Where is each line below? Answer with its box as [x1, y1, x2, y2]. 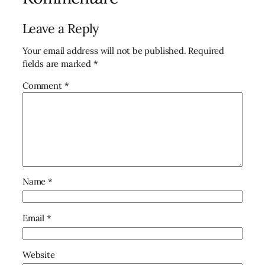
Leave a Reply [22, 20, 99, 37]
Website [22, 248, 55, 260]
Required [188, 44, 225, 56]
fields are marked [22, 57, 93, 69]
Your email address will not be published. [22, 44, 186, 56]
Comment [22, 79, 64, 91]
